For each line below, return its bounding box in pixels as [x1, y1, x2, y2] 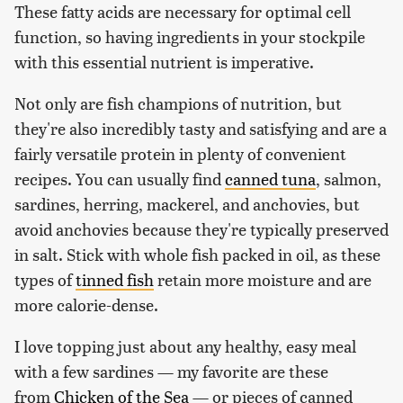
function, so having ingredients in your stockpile [14, 25, 365, 49]
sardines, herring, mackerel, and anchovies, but [14, 193, 360, 216]
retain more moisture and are [154, 268, 372, 291]
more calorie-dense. [14, 293, 158, 317]
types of [14, 268, 76, 291]
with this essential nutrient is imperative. [14, 50, 314, 74]
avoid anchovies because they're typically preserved [14, 218, 389, 241]
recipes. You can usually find [14, 167, 225, 191]
